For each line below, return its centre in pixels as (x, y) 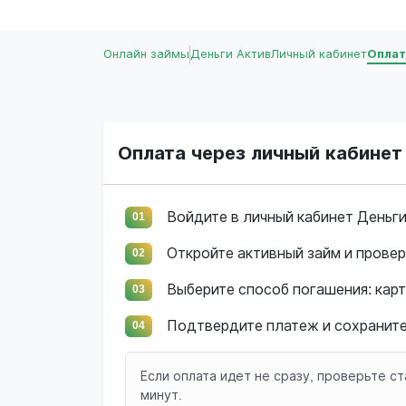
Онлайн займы (146, 54)
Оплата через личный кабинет (260, 154)
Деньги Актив (231, 54)
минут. (161, 396)
